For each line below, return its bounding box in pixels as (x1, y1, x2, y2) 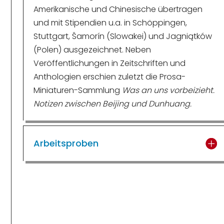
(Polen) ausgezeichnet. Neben (33, 43, 151, 55)
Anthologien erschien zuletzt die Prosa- (33, 70, 185, 82)
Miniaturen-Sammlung (33, 84, 122, 96)
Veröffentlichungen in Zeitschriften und (33, 57, 185, 69)
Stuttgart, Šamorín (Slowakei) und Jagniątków (33, 30, 212, 42)
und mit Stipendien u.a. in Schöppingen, (33, 16, 187, 28)
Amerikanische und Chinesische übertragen (33, 3, 202, 15)
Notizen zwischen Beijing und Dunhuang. (33, 97, 191, 109)
